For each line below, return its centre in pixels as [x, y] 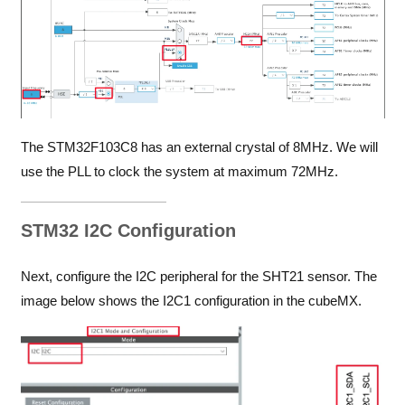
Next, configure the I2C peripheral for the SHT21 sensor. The [198, 277]
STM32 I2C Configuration [128, 230]
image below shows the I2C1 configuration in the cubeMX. [191, 301]
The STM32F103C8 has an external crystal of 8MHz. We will [199, 146]
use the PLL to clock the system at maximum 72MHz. [179, 171]
